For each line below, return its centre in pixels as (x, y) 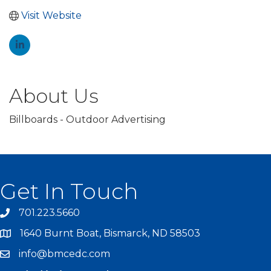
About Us (54, 96)
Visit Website (51, 16)
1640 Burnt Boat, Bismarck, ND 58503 (110, 233)
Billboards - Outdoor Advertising (87, 120)
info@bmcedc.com (64, 254)
